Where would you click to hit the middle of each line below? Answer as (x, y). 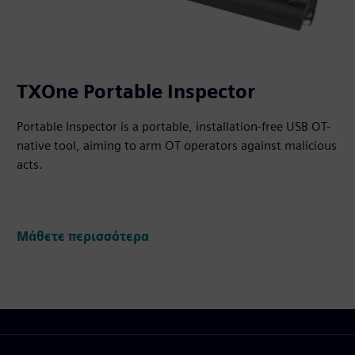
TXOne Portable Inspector (136, 91)
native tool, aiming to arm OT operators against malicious (177, 145)
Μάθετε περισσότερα (83, 236)
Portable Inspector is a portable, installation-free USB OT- (174, 126)
